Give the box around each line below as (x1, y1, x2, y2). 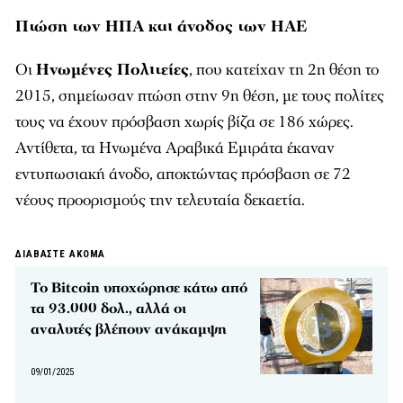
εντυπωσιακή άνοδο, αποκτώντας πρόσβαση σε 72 (15, 164, 351, 185)
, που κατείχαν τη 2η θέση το (189, 59, 379, 81)
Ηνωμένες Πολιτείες (36, 59, 189, 81)
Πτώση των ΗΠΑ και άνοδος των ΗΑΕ (15, 16, 307, 38)
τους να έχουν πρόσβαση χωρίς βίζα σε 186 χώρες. (15, 112, 354, 133)
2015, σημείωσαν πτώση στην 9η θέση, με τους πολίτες (15, 85, 384, 107)
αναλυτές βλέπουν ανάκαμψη (31, 319, 227, 340)
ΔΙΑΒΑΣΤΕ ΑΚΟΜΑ (15, 248, 106, 261)
